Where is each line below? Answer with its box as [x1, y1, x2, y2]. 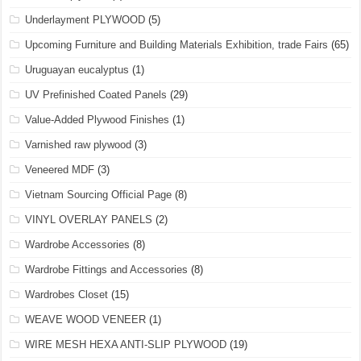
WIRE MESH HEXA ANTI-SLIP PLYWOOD [25, 338, 227, 351]
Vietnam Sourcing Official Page [25, 189, 172, 201]
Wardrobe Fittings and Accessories [25, 263, 189, 276]
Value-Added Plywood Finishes [25, 114, 170, 126]
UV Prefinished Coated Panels [25, 89, 168, 101]
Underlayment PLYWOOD [25, 14, 146, 26]
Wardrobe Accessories [25, 239, 131, 251]
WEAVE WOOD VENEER [25, 313, 147, 326]
